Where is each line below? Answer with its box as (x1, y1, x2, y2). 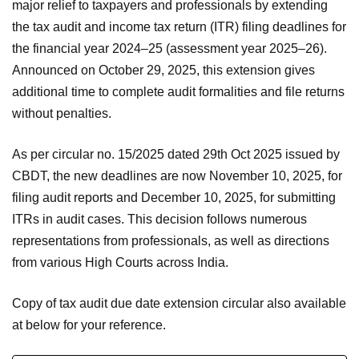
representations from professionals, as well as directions (12, 234, 329, 248)
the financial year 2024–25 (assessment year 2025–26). (12, 42, 327, 56)
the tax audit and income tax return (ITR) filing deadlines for (12, 20, 346, 34)
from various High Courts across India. (12, 256, 228, 270)
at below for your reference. (12, 318, 166, 333)
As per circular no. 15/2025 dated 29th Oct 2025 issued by (12, 147, 340, 162)
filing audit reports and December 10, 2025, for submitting (12, 191, 336, 205)
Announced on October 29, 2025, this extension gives (12, 63, 315, 78)
